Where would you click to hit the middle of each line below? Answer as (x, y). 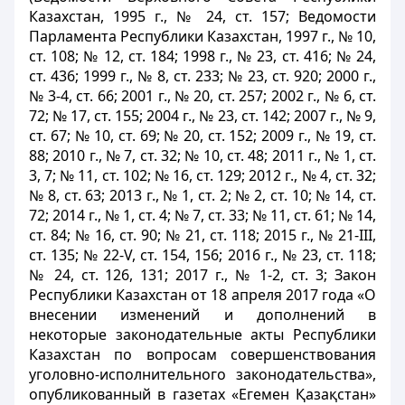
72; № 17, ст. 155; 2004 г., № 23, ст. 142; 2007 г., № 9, (202, 116)
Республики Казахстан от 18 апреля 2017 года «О (202, 295)
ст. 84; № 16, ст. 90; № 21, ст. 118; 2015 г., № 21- (194, 235)
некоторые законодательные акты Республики (202, 334)
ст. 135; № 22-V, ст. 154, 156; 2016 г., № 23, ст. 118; (202, 255)
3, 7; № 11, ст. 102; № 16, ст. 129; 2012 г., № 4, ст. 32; (202, 175)
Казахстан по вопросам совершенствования (202, 354)
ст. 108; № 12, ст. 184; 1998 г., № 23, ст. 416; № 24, (202, 56)
